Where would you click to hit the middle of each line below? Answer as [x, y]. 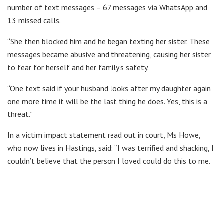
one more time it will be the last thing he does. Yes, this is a [107, 101]
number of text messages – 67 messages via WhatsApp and [107, 8]
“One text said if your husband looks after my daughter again [109, 88]
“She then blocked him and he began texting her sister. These [109, 42]
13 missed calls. [34, 21]
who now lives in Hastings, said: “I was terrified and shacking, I [111, 148]
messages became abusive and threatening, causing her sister [109, 55]
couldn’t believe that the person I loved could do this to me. [109, 161]
